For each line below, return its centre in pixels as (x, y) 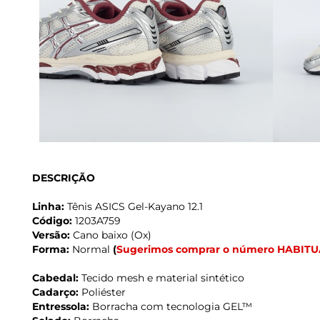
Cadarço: (55, 292)
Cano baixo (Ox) (111, 235)
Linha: (48, 207)
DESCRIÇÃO (64, 178)
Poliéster (102, 292)
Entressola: (61, 307)
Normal (91, 250)
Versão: (51, 235)
